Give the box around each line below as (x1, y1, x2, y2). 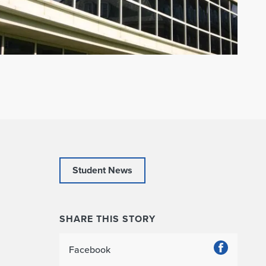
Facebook (69, 242, 111, 256)
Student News (72, 163, 133, 177)
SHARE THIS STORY (59, 212, 156, 226)
